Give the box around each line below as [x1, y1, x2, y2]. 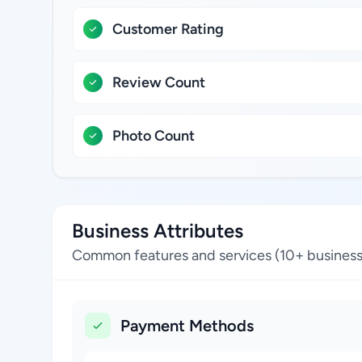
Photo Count [112, 127, 195, 145]
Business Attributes [72, 219, 243, 242]
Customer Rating [112, 20, 224, 38]
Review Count [112, 74, 205, 91]
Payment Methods [120, 316, 254, 335]
